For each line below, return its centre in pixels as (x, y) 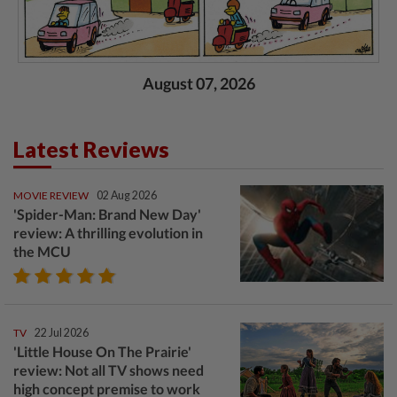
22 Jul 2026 (62, 332)
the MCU (42, 251)
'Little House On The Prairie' (102, 351)
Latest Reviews (91, 148)
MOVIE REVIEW (51, 195)
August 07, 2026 (198, 83)
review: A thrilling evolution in (108, 232)
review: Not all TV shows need (109, 370)
